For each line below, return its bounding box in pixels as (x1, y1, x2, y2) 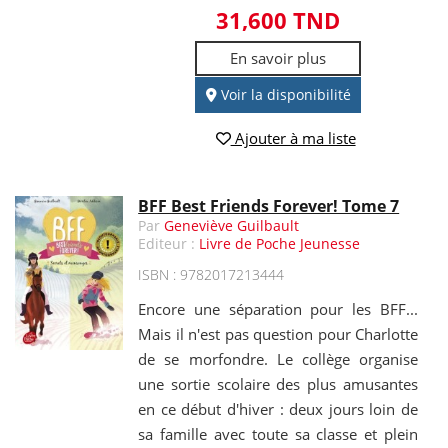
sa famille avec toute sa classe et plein (138, 423, 418, 444)
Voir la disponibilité (216, 85, 351, 105)
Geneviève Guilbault (164, 215, 300, 235)
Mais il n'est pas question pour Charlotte (138, 323, 418, 344)
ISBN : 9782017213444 (138, 264, 285, 284)
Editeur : (138, 233, 200, 253)
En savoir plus (230, 48, 327, 69)
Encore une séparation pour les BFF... (138, 298, 418, 319)
